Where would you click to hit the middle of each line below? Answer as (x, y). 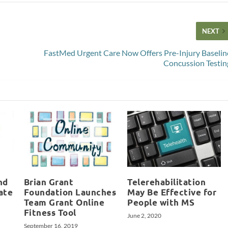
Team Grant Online (64, 203)
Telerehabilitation (167, 182)
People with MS (161, 203)
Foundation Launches (70, 192)
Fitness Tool (50, 213)
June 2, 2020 (145, 216)
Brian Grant (49, 182)
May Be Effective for (172, 192)
